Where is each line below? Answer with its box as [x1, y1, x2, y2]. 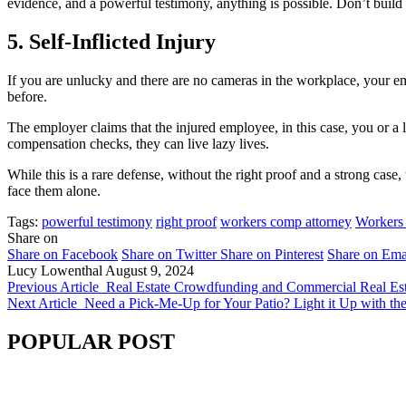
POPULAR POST [7, 329, 175, 353]
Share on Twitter [121, 246, 217, 262]
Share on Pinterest [220, 246, 324, 262]
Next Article [7, 295, 77, 311]
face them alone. [7, 182, 101, 198]
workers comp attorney [220, 213, 352, 229]
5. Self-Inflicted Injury [7, 29, 216, 53]
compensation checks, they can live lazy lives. [7, 135, 269, 151]
